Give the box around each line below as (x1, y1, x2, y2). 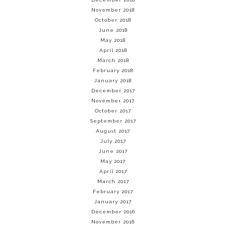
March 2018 (97, 58, 129, 64)
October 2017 (95, 108, 131, 114)
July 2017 (100, 138, 126, 144)
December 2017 (91, 88, 135, 94)
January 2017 (94, 199, 132, 205)
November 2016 (91, 219, 135, 225)
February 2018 (93, 68, 133, 74)
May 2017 (100, 158, 126, 164)
